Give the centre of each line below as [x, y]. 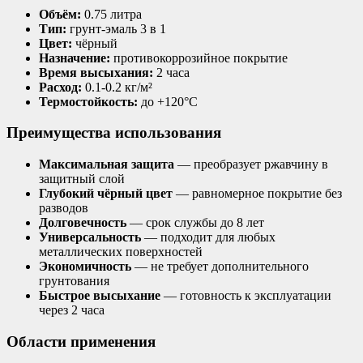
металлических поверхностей [121, 252]
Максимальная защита [107, 164]
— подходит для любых [208, 237]
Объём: [60, 14]
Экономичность [85, 266]
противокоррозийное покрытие [199, 58]
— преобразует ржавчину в [251, 164]
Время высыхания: [96, 72]
